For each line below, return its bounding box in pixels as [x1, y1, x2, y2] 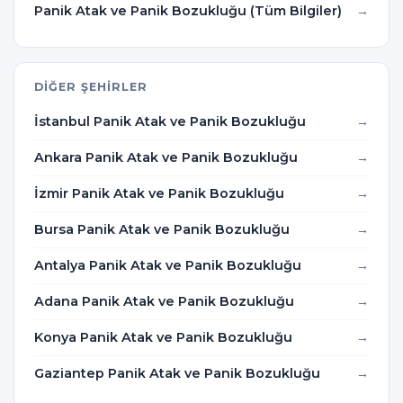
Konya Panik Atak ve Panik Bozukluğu [34, 329, 292, 346]
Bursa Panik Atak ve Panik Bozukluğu [34, 221, 290, 238]
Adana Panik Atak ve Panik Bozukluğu [34, 293, 294, 310]
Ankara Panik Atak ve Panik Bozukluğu [34, 149, 298, 166]
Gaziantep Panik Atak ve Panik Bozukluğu [34, 365, 320, 382]
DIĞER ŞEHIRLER [34, 80, 148, 94]
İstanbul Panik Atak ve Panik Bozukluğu [34, 113, 306, 130]
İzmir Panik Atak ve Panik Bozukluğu [34, 185, 284, 202]
